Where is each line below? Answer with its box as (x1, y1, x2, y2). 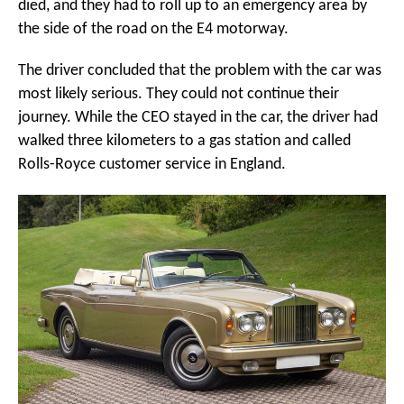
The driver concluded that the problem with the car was (18, 63, 381, 79)
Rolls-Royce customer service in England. (18, 157, 286, 173)
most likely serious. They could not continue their (18, 87, 339, 103)
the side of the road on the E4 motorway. (18, 22, 289, 38)
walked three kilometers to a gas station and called (18, 133, 351, 150)
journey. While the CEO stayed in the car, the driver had (18, 110, 378, 126)
